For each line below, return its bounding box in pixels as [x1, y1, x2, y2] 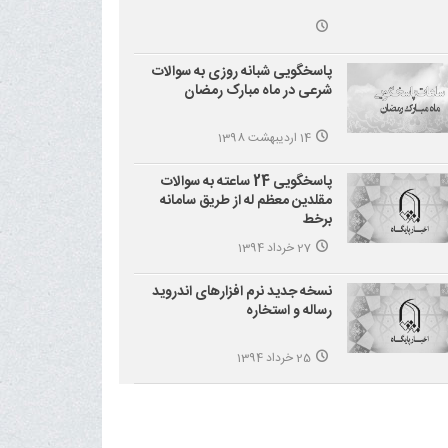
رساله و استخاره [245, 298, 332, 323]
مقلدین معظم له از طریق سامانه [159, 188, 332, 213]
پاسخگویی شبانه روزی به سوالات [151, 59, 332, 84]
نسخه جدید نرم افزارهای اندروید [151, 279, 332, 304]
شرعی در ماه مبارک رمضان [183, 78, 332, 103]
